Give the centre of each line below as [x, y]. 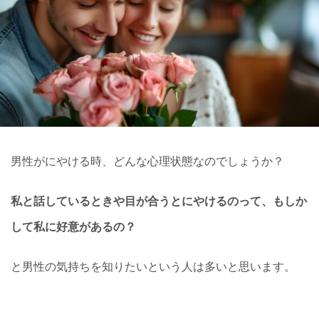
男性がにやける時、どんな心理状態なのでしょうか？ [147, 161]
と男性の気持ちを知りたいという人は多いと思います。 [153, 266]
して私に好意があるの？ [73, 226]
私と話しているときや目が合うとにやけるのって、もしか [159, 200]
